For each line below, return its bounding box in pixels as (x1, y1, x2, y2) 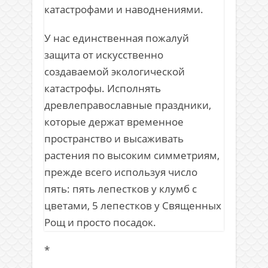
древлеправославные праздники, (44, 98, 211, 112)
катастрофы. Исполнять (44, 81, 161, 96)
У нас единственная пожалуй (44, 31, 189, 45)
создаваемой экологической (44, 65, 185, 79)
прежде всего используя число (44, 165, 197, 179)
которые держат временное (44, 115, 184, 129)
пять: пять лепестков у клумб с (44, 182, 197, 196)
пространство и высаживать (44, 132, 184, 146)
